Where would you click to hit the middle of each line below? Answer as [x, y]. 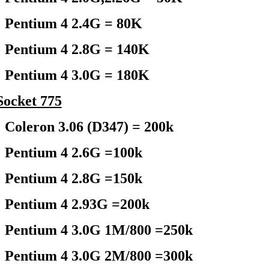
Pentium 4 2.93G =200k [77, 204]
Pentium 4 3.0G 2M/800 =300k [98, 256]
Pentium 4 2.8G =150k [73, 178]
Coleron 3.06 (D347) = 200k [89, 127]
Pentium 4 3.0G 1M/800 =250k [98, 230]
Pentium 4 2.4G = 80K [73, 23]
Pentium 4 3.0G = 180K [77, 75]
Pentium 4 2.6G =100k [73, 153]
